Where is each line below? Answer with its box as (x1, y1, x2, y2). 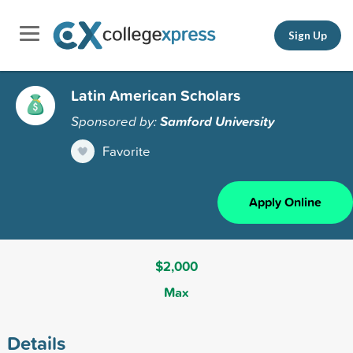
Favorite (102, 141, 150, 160)
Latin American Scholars (71, 84, 240, 106)
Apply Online (249, 192, 321, 211)
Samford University (160, 111, 275, 131)
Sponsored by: (71, 111, 160, 130)
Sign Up (288, 28, 327, 42)
